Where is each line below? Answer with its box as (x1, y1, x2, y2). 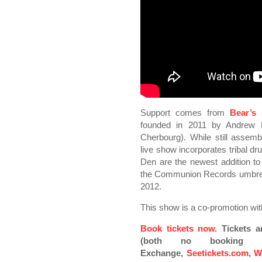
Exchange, (140, 248, 187, 258)
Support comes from (140, 108, 230, 118)
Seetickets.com (186, 248, 249, 258)
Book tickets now (140, 223, 215, 233)
